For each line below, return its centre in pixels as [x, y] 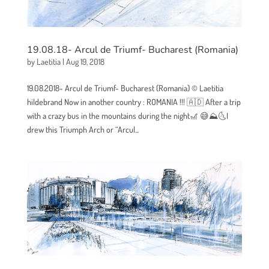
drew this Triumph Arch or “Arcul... [83, 130]
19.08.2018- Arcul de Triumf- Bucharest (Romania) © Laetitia [125, 88]
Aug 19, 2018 [85, 62]
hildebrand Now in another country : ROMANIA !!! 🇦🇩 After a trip [134, 102]
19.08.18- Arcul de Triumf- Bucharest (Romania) [132, 50]
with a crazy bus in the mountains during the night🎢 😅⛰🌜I [127, 116]
